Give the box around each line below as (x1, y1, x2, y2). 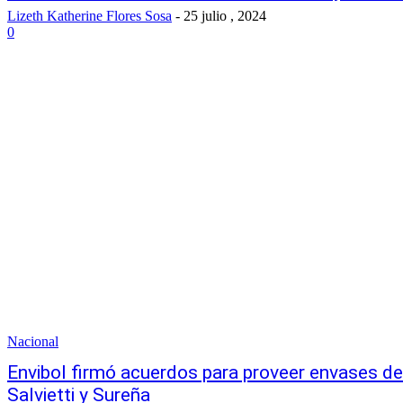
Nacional (7, 333, 58, 349)
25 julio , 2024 (184, 7, 266, 23)
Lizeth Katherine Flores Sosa (7, 7, 172, 23)
